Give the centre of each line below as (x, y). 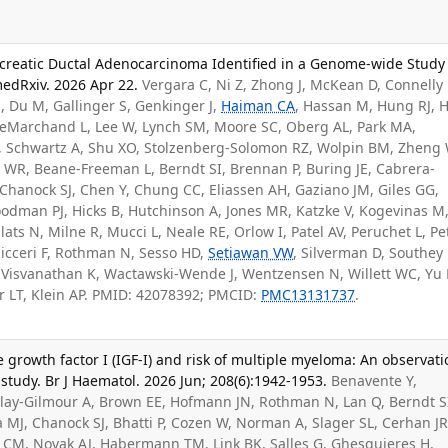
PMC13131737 (308, 295)
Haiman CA (258, 106)
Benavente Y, (374, 381)
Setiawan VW (251, 253)
